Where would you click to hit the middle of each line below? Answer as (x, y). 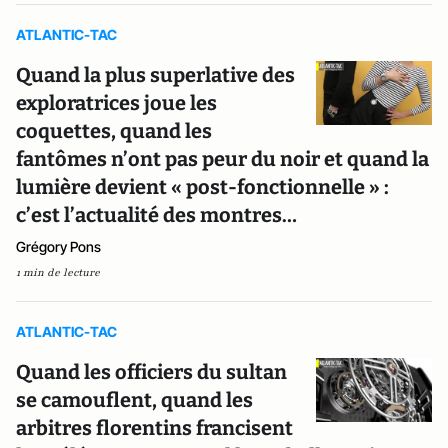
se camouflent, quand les (134, 400)
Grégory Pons (58, 246)
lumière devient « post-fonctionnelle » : (202, 187)
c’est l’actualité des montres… (156, 215)
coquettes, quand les (114, 131)
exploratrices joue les (116, 103)
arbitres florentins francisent (154, 428)
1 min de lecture (58, 272)
